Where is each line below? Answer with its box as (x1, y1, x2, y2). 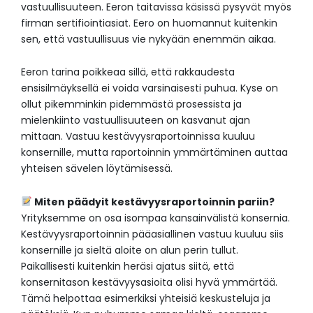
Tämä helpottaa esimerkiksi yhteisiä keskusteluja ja (21, 291, 270, 305)
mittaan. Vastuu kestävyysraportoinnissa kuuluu (21, 129, 255, 144)
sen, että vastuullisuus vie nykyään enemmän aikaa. (21, 31, 276, 46)
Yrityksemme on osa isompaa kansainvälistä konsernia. (21, 210, 290, 225)
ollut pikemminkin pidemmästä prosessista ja (21, 97, 242, 112)
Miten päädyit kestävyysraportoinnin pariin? (31, 194, 275, 209)
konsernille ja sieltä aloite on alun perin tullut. (21, 242, 238, 257)
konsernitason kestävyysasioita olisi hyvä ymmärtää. (21, 275, 277, 289)
